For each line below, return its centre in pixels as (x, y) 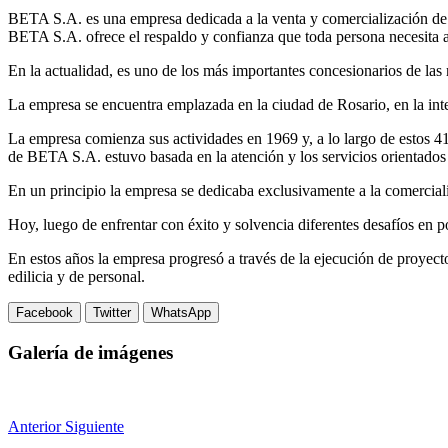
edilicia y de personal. (76, 276)
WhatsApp (181, 312)
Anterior (34, 427)
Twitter (112, 312)
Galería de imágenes (90, 352)
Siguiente (94, 427)
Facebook (44, 312)
